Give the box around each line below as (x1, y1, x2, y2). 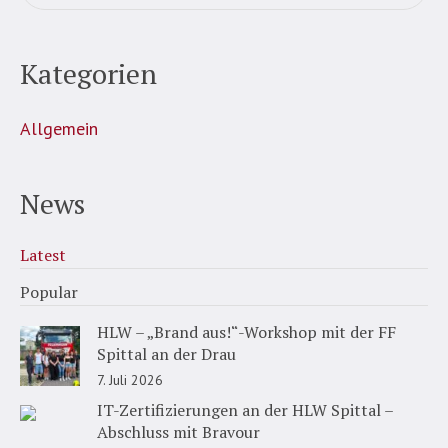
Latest (20, 243, 66, 266)
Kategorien (20, 54, 157, 92)
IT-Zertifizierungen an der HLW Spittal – (97, 398, 393, 421)
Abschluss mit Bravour (97, 420, 260, 443)
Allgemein (20, 116, 98, 140)
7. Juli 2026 (97, 370, 163, 389)
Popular (20, 280, 78, 303)
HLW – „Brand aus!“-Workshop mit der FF (97, 320, 396, 343)
